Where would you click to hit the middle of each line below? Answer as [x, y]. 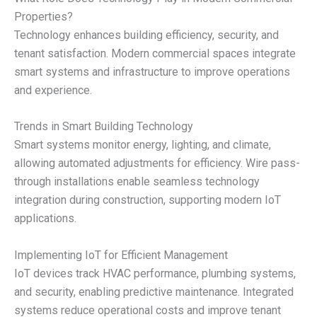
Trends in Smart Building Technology [104, 127]
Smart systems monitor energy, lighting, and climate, [143, 145]
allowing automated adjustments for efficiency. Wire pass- [157, 163]
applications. [45, 219]
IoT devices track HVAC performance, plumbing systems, [155, 274]
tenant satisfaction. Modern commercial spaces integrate [155, 53]
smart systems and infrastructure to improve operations [152, 71]
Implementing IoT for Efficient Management [121, 255]
